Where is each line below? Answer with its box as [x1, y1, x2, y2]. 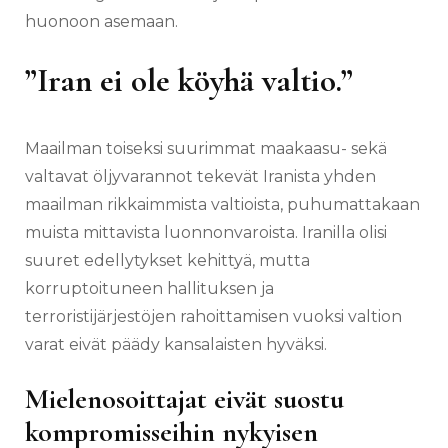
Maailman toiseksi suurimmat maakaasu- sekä [25, 139, 387, 159]
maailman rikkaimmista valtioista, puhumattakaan [25, 195, 420, 215]
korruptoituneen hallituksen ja [25, 279, 274, 299]
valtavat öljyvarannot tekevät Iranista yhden [25, 167, 376, 187]
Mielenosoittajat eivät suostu [25, 382, 344, 417]
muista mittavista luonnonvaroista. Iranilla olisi [25, 223, 387, 243]
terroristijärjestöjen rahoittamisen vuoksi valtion [25, 307, 402, 327]
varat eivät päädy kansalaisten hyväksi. [25, 335, 327, 355]
